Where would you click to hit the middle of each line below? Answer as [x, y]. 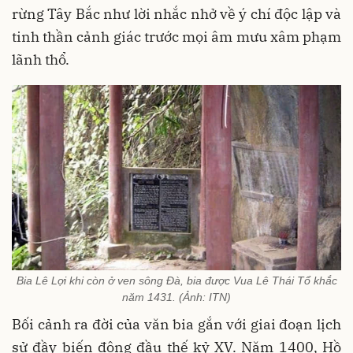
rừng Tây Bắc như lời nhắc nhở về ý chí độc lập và [176, 13]
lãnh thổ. [41, 59]
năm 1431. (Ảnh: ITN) [176, 297]
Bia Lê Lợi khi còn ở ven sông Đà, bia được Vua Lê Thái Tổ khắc [176, 281]
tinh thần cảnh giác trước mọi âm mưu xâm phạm [176, 36]
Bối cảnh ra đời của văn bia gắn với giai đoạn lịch [176, 325]
